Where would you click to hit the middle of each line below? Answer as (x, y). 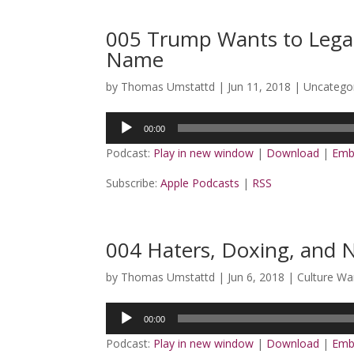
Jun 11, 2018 (260, 87)
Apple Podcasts (200, 183)
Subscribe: (134, 183)
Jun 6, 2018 (256, 277)
